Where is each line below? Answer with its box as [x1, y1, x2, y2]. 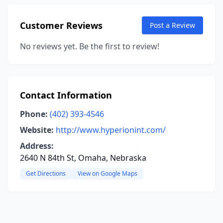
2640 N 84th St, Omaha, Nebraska [20, 152, 146, 163]
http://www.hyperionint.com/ [56, 124, 166, 135]
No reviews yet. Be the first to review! [20, 41, 159, 52]
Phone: [20, 109, 48, 119]
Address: [20, 140, 54, 151]
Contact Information [20, 89, 112, 101]
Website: [20, 124, 54, 135]
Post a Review [150, 20, 195, 30]
